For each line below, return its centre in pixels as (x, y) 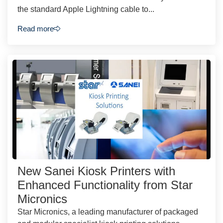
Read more (36, 28)
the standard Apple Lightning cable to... (86, 9)
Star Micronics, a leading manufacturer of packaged (108, 212)
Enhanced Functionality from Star (105, 185)
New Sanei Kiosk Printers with (96, 171)
